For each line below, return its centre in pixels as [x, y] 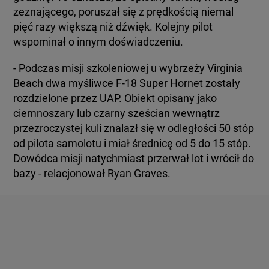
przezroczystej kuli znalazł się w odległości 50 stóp [134, 128]
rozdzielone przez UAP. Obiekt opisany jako [115, 98]
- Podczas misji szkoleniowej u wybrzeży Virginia [128, 68]
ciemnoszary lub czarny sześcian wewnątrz [117, 113]
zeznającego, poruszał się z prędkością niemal [124, 11]
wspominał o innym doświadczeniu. [98, 41]
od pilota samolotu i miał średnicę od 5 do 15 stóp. [132, 143]
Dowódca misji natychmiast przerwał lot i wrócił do [134, 158]
